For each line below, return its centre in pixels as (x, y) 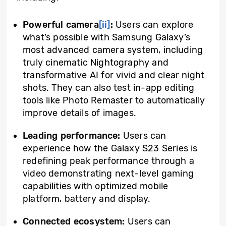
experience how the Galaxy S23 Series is (110, 148)
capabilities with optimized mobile (96, 186)
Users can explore (153, 25)
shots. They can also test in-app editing (109, 88)
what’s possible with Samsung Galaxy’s (106, 37)
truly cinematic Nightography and (96, 63)
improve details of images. (79, 113)
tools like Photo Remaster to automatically (114, 100)
